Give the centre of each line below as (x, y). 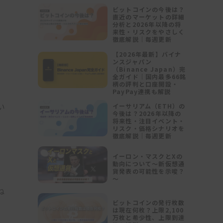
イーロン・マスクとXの (148, 156)
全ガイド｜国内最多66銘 (150, 76)
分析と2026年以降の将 (147, 24)
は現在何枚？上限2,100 (148, 210)
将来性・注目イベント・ (149, 120)
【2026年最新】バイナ (147, 54)
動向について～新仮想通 (149, 163)
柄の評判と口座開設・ (145, 84)
